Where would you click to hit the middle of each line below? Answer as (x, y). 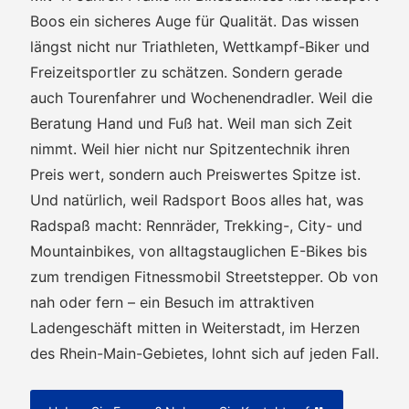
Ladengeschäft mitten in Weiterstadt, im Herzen (195, 328)
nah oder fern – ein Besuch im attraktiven (172, 302)
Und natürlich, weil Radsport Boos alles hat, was (197, 200)
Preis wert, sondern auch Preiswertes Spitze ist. (195, 174)
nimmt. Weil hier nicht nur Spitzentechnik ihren (190, 149)
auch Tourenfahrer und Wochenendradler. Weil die (201, 98)
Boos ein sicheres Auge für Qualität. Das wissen (194, 21)
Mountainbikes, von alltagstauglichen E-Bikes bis (199, 251)
